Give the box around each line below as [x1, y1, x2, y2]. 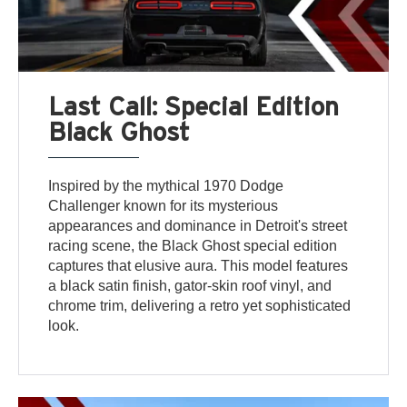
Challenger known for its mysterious [48, 197, 279, 213]
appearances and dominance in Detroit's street [48, 217, 348, 233]
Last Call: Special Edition [48, 91, 340, 120]
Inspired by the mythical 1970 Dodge [48, 177, 284, 194]
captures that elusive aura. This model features [48, 257, 349, 273]
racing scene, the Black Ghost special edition [48, 237, 338, 253]
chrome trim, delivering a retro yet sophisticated [48, 297, 352, 313]
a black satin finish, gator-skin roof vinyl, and [48, 277, 333, 293]
